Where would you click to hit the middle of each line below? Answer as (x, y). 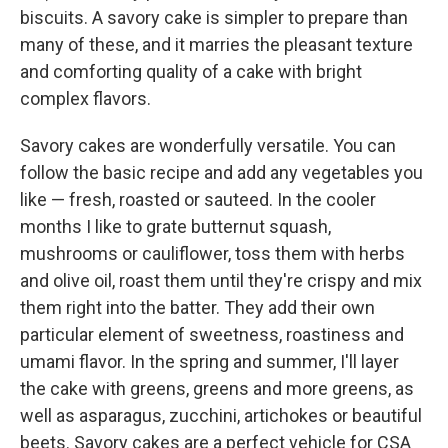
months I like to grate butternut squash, (175, 226)
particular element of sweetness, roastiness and (212, 334)
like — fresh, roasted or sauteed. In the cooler (198, 199)
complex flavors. (85, 98)
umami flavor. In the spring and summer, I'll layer (209, 361)
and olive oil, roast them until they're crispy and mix (221, 280)
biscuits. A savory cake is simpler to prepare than (214, 17)
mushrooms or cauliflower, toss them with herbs (212, 253)
